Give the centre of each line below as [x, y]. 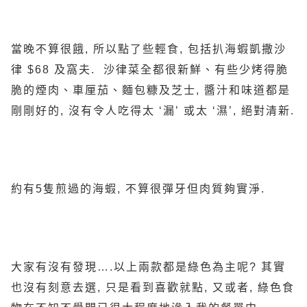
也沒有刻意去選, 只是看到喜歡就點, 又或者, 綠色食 [153, 287]
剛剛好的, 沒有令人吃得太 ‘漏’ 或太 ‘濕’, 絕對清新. [153, 111]
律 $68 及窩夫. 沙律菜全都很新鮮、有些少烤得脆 [150, 70]
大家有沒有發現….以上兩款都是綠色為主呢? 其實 [148, 267]
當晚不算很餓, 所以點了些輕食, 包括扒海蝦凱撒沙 [149, 49]
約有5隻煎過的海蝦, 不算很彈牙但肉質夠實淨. [138, 189]
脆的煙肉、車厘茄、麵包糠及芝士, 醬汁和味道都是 [151, 90]
